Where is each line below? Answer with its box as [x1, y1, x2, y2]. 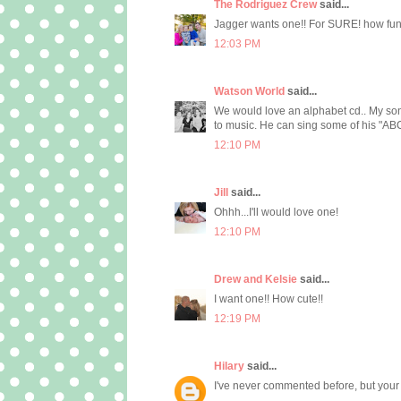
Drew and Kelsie [214, 273, 297, 286]
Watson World [214, 85, 285, 98]
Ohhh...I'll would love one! [214, 206, 338, 219]
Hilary [214, 360, 244, 373]
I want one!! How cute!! [214, 293, 323, 306]
